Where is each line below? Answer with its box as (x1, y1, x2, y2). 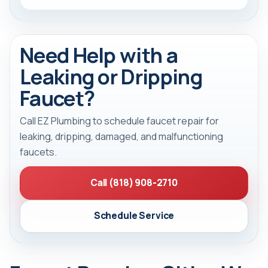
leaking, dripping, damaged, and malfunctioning (20, 130, 223, 144)
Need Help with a (20, 41, 178, 69)
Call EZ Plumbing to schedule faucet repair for (20, 114, 219, 128)
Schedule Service (93, 209, 175, 223)
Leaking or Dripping (20, 62, 202, 91)
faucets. (20, 145, 57, 159)
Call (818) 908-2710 (90, 176, 178, 190)
